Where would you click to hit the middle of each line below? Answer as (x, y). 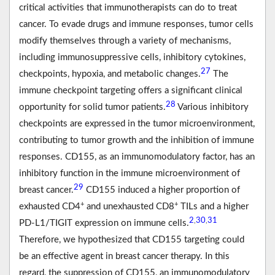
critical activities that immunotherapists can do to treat (128, 8)
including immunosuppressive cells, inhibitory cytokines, (132, 58)
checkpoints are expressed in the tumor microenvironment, (137, 124)
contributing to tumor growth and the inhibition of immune (137, 141)
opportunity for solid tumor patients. (92, 107)
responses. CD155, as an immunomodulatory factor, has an (137, 157)
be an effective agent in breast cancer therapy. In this (124, 257)
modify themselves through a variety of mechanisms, (125, 41)
